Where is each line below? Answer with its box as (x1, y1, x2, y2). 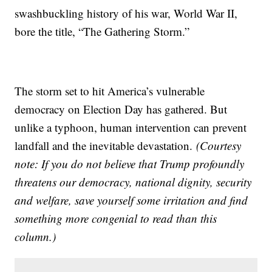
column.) (15, 229, 56, 245)
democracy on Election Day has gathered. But (15, 101, 228, 117)
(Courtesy (196, 138, 242, 154)
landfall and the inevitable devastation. (15, 138, 197, 154)
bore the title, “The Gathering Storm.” (15, 24, 190, 39)
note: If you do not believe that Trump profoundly (15, 156, 245, 172)
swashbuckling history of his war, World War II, (15, 5, 238, 21)
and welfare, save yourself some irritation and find (15, 192, 248, 208)
